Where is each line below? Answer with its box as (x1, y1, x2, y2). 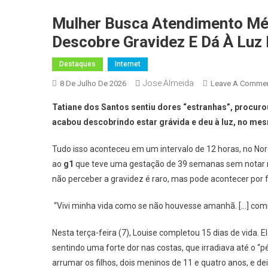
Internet (115, 60, 141, 68)
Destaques (59, 60, 96, 68)
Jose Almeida (143, 78, 194, 88)
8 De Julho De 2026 (60, 79, 126, 88)
